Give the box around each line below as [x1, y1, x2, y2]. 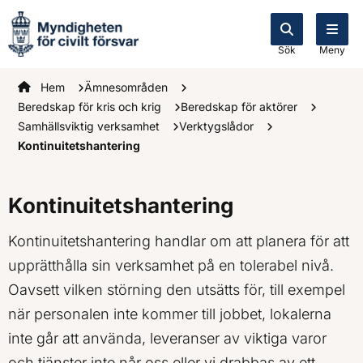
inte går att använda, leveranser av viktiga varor [8, 329, 327, 347]
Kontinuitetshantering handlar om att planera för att [8, 232, 349, 250]
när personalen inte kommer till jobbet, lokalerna [8, 305, 331, 322]
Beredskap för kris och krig [18, 100, 164, 113]
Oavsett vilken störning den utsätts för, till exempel [8, 280, 345, 298]
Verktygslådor [179, 119, 257, 133]
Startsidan [18, 80, 72, 94]
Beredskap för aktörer [181, 100, 301, 113]
